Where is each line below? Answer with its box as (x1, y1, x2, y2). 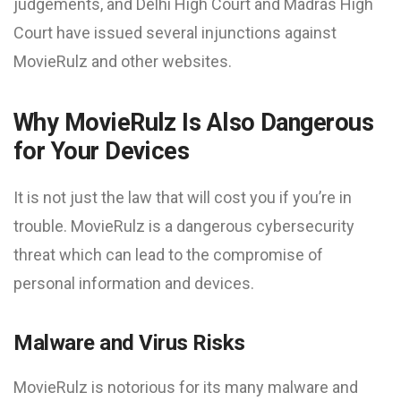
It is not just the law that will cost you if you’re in (13, 188, 352, 207)
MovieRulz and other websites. (13, 52, 232, 71)
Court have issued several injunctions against (13, 23, 337, 42)
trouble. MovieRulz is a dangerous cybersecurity (13, 217, 354, 235)
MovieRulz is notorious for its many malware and (13, 378, 358, 397)
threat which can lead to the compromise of (13, 245, 323, 264)
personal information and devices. (13, 274, 254, 293)
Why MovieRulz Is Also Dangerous (13, 108, 374, 137)
